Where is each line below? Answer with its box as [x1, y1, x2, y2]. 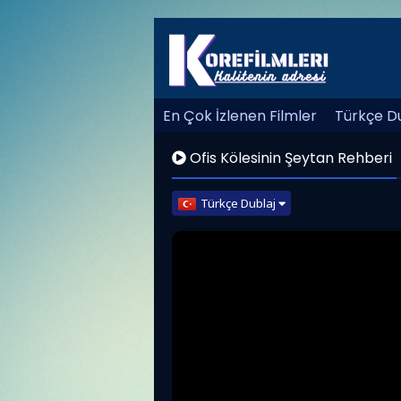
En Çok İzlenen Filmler [163, 106, 317, 126]
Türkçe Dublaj [200, 195, 278, 211]
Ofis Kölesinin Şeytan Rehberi [186, 148, 392, 168]
